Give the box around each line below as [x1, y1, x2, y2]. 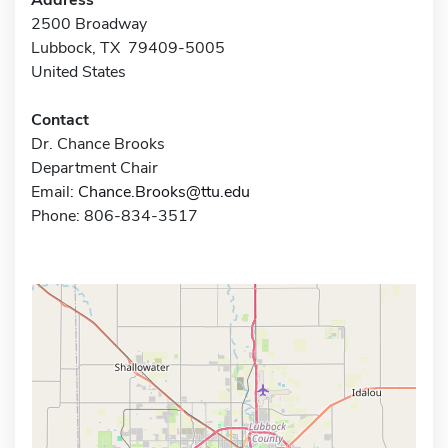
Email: [31, 180, 78, 203]
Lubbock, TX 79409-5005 [31, 36, 225, 59]
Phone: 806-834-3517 [31, 204, 198, 227]
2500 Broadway [31, 12, 147, 35]
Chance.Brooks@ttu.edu [78, 180, 250, 203]
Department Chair [31, 156, 158, 179]
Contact [31, 108, 89, 131]
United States [31, 60, 126, 83]
